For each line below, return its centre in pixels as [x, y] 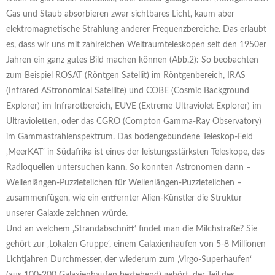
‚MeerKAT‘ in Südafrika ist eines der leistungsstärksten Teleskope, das [135, 152]
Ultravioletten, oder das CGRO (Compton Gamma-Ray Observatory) [134, 121]
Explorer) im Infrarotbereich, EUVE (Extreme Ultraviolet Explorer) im [134, 106]
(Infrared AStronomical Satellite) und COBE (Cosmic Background [128, 91]
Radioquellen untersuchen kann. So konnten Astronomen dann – [129, 167]
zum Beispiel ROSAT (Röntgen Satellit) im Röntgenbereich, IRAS [126, 75]
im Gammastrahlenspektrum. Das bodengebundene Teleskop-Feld [130, 137]
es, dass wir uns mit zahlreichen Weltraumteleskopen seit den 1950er [136, 45]
